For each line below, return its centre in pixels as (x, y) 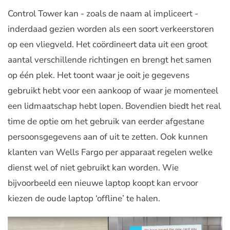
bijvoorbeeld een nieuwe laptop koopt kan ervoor (103, 183)
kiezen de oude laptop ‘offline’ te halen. (84, 198)
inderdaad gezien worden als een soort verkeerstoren (111, 29)
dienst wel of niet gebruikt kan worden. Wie (93, 168)
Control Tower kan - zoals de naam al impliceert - (103, 14)
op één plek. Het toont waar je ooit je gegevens (99, 75)
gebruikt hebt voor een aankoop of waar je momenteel (113, 91)
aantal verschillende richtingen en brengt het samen (110, 60)
